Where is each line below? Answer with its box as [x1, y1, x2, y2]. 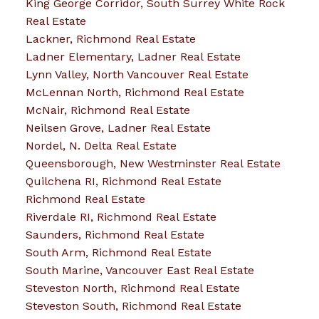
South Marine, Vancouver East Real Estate [25, 263, 254, 277]
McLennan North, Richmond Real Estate [25, 85, 244, 99]
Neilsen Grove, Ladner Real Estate [25, 120, 211, 135]
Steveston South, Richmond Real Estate [25, 298, 241, 313]
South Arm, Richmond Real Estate [25, 245, 211, 259]
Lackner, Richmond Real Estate [25, 31, 196, 46]
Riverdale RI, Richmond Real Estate [25, 209, 216, 224]
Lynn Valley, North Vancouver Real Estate [25, 67, 249, 81]
